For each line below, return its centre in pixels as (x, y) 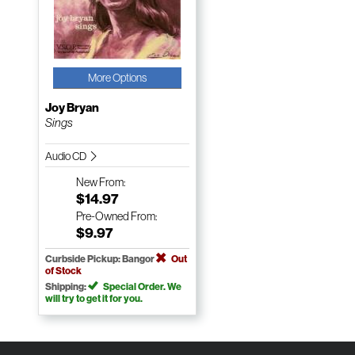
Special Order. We (142, 286)
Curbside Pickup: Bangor (101, 258)
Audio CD (67, 156)
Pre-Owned (103, 216)
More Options (118, 77)
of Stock (64, 270)
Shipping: (67, 286)
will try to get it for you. (94, 298)
